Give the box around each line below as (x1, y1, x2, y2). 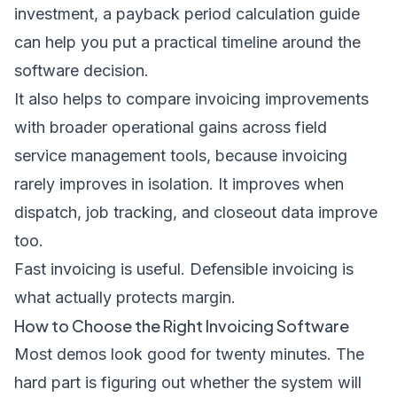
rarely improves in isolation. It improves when (14, 175, 344, 193)
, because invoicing (206, 146, 347, 165)
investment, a (14, 4, 116, 23)
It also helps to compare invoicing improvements (14, 90, 369, 108)
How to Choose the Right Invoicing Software (14, 315, 349, 336)
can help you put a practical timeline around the (14, 33, 361, 51)
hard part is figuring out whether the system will (14, 373, 362, 392)
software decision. (14, 61, 149, 80)
